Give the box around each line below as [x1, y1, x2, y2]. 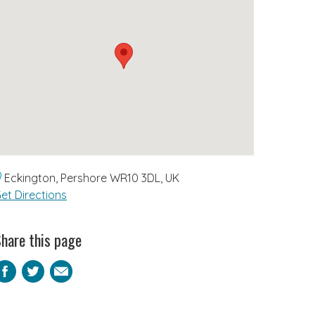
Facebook [15, 257, 121, 285]
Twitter [44, 257, 115, 285]
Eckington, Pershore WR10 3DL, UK [1, 171, 179, 186]
